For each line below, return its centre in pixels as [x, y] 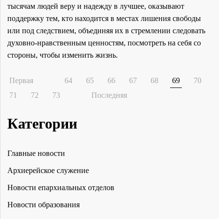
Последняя [109, 95]
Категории [42, 124]
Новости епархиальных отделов [61, 188]
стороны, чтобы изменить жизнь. [63, 55]
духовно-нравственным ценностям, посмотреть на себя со [104, 43]
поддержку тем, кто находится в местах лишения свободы [104, 19]
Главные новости [36, 153]
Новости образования [44, 205]
